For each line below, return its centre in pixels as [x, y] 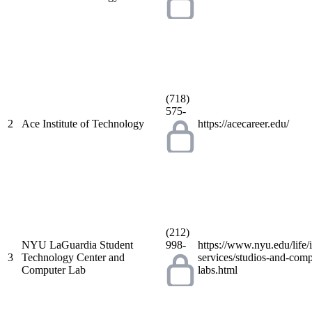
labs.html [218, 270]
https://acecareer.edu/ [243, 123]
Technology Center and [73, 257]
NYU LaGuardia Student [77, 244]
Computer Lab [54, 270]
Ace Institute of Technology [83, 123]
